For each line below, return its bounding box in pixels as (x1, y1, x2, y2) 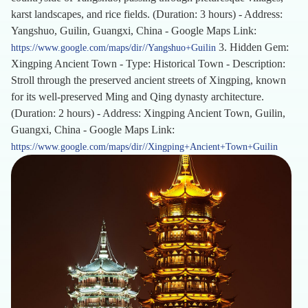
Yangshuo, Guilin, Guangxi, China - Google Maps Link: (11, 25, 256, 36)
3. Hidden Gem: (216, 41, 289, 53)
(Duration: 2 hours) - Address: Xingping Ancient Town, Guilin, (11, 107, 285, 119)
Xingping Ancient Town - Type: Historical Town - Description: (11, 58, 285, 69)
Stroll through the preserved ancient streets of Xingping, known (11, 74, 286, 86)
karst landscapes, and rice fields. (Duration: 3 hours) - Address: (11, 8, 283, 20)
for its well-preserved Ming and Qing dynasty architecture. (11, 91, 264, 102)
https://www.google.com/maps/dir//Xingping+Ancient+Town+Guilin (11, 142, 278, 152)
